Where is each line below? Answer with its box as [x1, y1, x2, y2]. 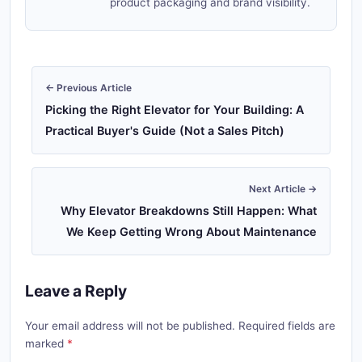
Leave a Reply [25, 281, 127, 301]
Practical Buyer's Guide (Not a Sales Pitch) [45, 124, 284, 137]
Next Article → [249, 183, 317, 195]
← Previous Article [45, 82, 132, 94]
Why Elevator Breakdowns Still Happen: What [61, 204, 317, 217]
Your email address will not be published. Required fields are [25, 319, 335, 332]
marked [25, 337, 67, 350]
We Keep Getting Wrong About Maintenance [66, 225, 317, 238]
